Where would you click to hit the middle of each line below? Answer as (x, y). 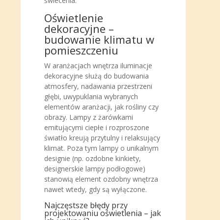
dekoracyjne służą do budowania (96, 76)
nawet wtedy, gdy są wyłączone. (96, 189)
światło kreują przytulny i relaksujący (102, 138)
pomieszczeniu (81, 50)
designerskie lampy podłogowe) (95, 169)
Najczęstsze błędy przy (86, 205)
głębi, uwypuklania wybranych (91, 96)
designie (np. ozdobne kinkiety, (93, 158)
